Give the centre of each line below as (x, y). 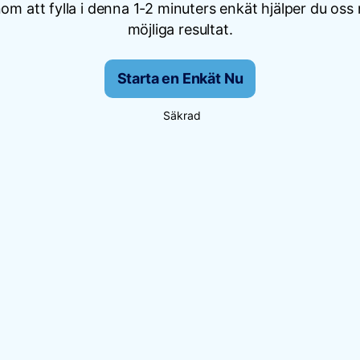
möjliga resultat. (180, 29)
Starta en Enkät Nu (180, 78)
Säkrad (182, 115)
